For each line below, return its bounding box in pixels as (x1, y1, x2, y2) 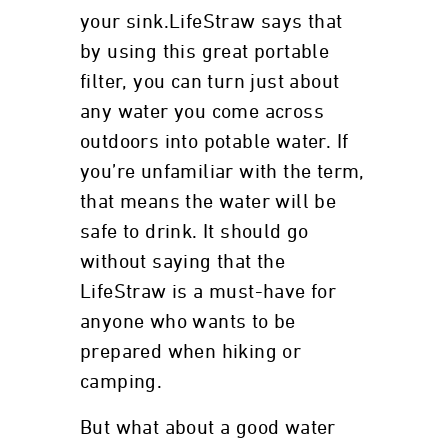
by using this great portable (80, 42, 330, 62)
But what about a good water (80, 418, 336, 438)
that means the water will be (80, 192, 337, 212)
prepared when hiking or (80, 342, 302, 362)
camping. (80, 372, 163, 392)
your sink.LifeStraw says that (80, 12, 343, 32)
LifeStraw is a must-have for (80, 282, 337, 302)
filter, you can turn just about (80, 72, 340, 92)
